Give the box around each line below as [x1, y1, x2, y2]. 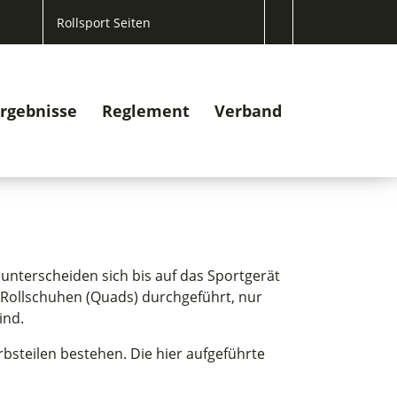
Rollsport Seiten [57, 13, 151, 31]
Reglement [102, 100, 190, 121]
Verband [214, 100, 282, 121]
